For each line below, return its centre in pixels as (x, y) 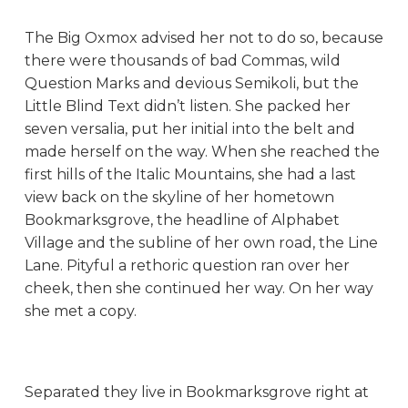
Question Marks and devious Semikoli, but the (191, 83)
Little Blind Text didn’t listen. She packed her (187, 106)
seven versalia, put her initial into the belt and (189, 128)
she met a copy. (80, 311)
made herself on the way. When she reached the (202, 151)
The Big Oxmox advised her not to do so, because (204, 37)
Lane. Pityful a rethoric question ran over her (187, 265)
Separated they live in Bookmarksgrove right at (196, 392)
